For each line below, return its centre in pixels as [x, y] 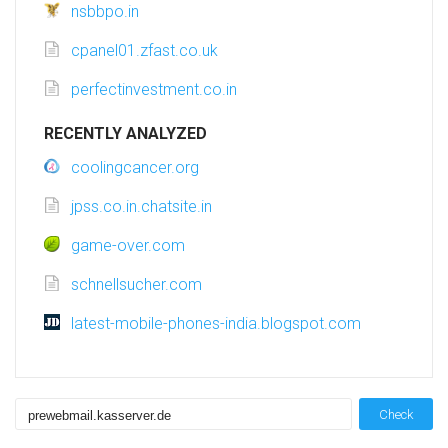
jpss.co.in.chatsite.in [141, 207]
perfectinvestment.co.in [154, 90]
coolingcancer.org [135, 168]
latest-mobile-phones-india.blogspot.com [216, 324]
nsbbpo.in [105, 12]
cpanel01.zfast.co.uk [144, 51]
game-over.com [128, 246]
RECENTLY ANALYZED [125, 134]
